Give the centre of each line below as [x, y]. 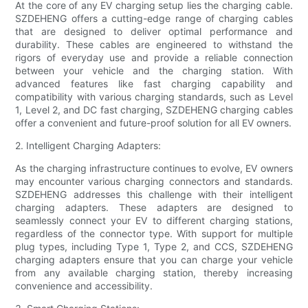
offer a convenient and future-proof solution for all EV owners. [154, 123]
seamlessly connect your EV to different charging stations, [154, 221]
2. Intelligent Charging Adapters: [88, 146]
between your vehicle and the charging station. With [154, 71]
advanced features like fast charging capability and [154, 84]
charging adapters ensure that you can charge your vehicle [154, 260]
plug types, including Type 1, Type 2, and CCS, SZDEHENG [154, 247]
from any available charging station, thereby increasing [154, 273]
